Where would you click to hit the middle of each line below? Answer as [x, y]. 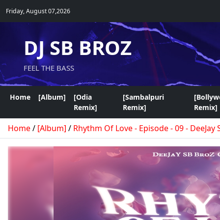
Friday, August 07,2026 [38, 11]
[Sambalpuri [144, 97]
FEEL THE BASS [49, 68]
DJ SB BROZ [78, 47]
